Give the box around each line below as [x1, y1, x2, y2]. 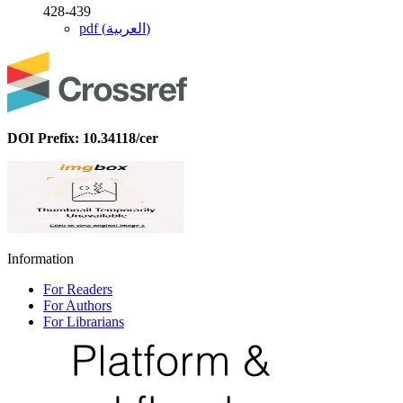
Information [7, 250, 74, 266]
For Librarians [43, 313, 124, 329]
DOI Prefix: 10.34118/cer [7, 130, 158, 146]
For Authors [43, 297, 112, 313]
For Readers [43, 281, 112, 297]
